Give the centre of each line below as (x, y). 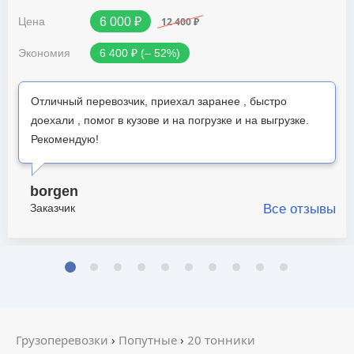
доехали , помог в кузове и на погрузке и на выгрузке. (170, 120)
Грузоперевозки (62, 340)
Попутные (148, 340)
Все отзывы (299, 209)
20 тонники (221, 340)
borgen (54, 191)
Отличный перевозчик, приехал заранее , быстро (159, 101)
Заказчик (53, 208)
